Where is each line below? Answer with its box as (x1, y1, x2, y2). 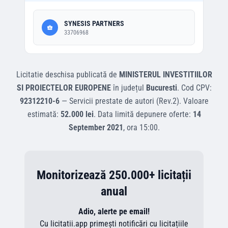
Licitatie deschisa (16, 70, 74, 79)
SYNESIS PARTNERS (64, 19, 124, 27)
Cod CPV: (181, 83, 212, 93)
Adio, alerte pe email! (78, 207, 150, 216)
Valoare (183, 96, 209, 106)
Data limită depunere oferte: (97, 109, 193, 119)
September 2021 (68, 123, 123, 132)
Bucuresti (146, 83, 177, 93)
